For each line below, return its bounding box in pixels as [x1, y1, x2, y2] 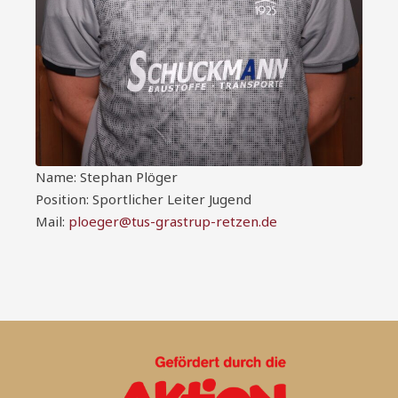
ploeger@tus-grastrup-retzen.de [68, 211, 277, 230]
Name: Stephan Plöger [36, 167, 178, 186]
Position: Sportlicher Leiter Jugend [36, 189, 251, 208]
